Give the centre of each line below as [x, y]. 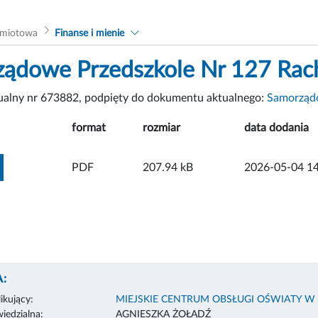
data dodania [276, 127]
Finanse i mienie [89, 33]
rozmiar [161, 127]
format [89, 127]
